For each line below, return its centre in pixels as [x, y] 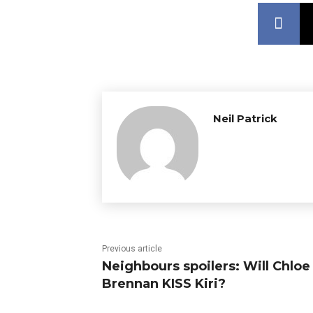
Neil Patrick [245, 119]
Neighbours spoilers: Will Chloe [206, 267]
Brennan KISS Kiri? [164, 284]
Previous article [132, 249]
